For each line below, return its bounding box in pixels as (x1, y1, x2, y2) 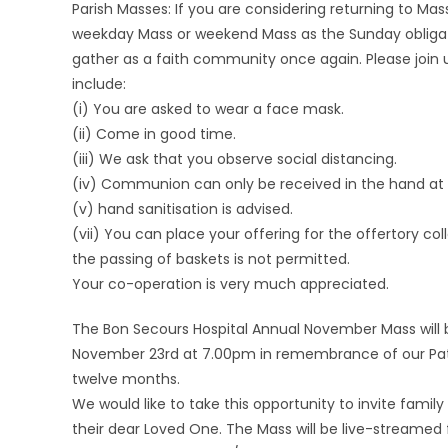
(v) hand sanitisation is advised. (72, 199, 293, 219)
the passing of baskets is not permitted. (72, 249, 350, 269)
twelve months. (72, 369, 180, 389)
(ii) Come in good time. (72, 124, 236, 144)
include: (72, 74, 126, 94)
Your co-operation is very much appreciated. (72, 274, 389, 294)
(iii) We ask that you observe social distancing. (72, 149, 397, 169)
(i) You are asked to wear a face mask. (72, 99, 344, 119)
